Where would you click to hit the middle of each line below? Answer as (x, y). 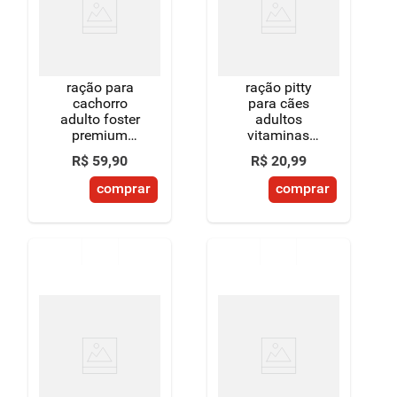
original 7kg (100, 151)
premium (100, 135)
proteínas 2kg (279, 151)
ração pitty (278, 87)
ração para (100, 87)
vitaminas (279, 135)
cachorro (100, 103)
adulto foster (100, 119)
